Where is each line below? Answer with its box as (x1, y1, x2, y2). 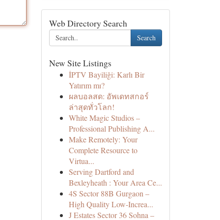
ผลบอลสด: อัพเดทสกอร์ (68, 91, 149, 101)
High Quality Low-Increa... (68, 199, 153, 209)
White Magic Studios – (68, 112, 140, 123)
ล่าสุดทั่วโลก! (68, 102, 114, 112)
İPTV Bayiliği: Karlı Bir (68, 69, 144, 80)
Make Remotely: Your (68, 134, 137, 144)
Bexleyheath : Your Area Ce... (68, 177, 162, 188)
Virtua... (68, 156, 94, 166)
